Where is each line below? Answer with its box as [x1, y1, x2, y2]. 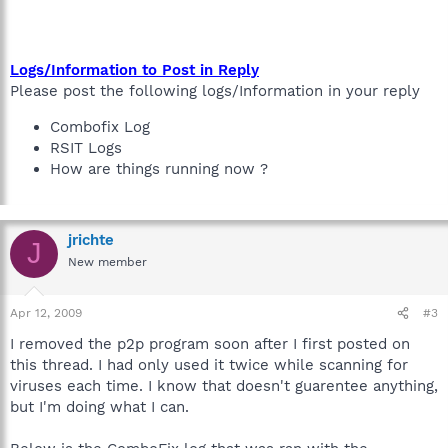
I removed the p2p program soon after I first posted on [10, 335, 410, 353]
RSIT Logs [50, 138, 122, 157]
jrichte [68, 230, 114, 249]
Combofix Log [50, 117, 150, 136]
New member [68, 254, 147, 269]
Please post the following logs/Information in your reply [10, 81, 420, 100]
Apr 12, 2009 [10, 306, 82, 320]
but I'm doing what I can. [10, 398, 189, 416]
